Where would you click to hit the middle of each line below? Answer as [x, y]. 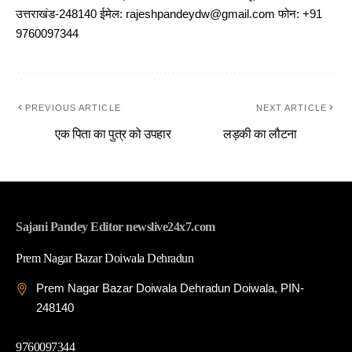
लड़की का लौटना [260, 134]
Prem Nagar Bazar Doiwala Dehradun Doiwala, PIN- [170, 289]
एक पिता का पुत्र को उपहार [113, 134]
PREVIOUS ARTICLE [73, 108]
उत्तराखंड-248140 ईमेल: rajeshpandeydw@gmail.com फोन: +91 [169, 15]
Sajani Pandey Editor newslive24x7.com [115, 227]
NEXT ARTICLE [291, 108]
